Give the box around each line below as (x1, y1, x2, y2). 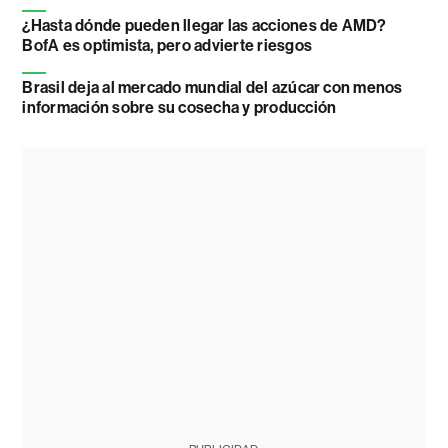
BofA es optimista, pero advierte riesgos (22, 36, 312, 56)
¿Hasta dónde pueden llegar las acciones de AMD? (22, 16, 387, 36)
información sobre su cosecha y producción (22, 98, 337, 118)
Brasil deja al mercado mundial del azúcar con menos (22, 78, 403, 98)
